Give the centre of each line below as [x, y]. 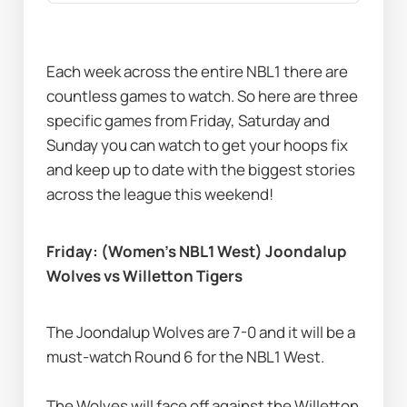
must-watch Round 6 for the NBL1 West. [187, 357]
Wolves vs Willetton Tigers [145, 275]
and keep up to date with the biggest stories [201, 170]
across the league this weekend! [160, 194]
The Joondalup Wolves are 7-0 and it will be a [201, 333]
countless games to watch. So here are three [203, 96]
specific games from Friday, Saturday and [189, 121]
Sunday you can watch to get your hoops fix [198, 145]
